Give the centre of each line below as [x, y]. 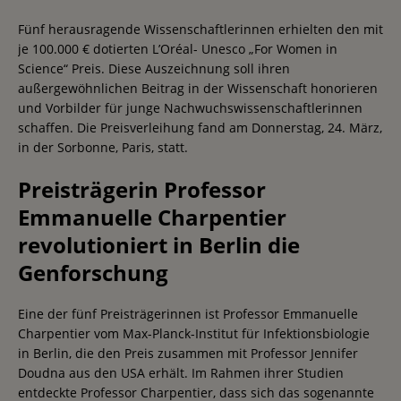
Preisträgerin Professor [142, 189]
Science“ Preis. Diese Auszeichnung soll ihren [154, 68]
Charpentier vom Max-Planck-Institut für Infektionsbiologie [194, 333]
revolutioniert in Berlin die [159, 244]
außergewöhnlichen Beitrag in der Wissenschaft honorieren [198, 88]
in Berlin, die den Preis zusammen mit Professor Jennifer [188, 353]
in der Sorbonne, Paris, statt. [103, 147]
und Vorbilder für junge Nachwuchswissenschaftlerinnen [190, 107]
